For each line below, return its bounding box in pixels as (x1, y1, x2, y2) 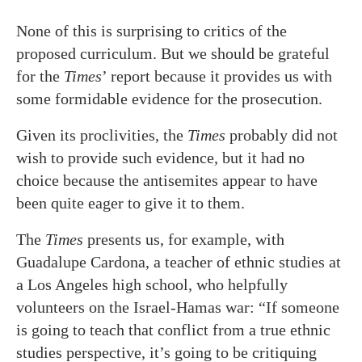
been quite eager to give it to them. (16, 194, 245, 212)
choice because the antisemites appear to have (16, 171, 318, 189)
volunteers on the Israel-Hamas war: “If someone (16, 298, 339, 316)
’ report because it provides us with (102, 67, 332, 85)
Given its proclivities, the (16, 126, 187, 144)
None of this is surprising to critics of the (16, 22, 287, 40)
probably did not (225, 126, 338, 144)
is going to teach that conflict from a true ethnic (16, 321, 330, 339)
